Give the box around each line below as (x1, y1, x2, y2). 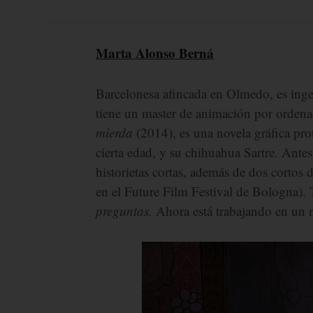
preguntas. (96, 202, 153, 219)
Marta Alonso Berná (96, 43, 214, 62)
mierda (96, 124, 137, 141)
